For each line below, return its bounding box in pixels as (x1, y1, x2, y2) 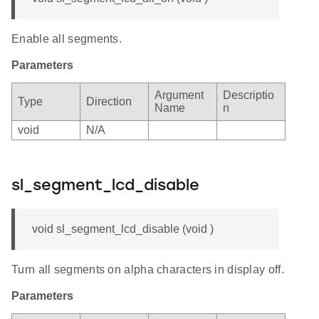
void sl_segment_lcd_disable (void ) (32, 223, 214, 236)
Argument (155, 89, 204, 102)
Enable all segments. (11, 33, 122, 46)
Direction (86, 95, 132, 108)
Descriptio (223, 89, 274, 102)
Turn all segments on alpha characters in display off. (11, 263, 284, 276)
